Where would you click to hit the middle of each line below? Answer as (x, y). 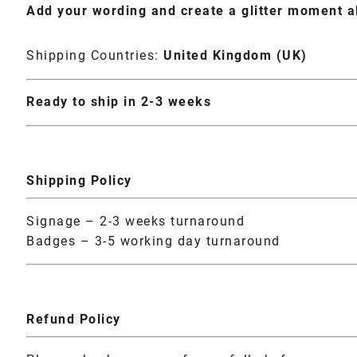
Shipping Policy (79, 181)
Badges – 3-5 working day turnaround (153, 241)
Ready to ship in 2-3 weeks (119, 102)
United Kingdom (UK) (235, 56)
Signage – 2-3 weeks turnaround (135, 221)
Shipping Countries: (95, 56)
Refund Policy (74, 320)
